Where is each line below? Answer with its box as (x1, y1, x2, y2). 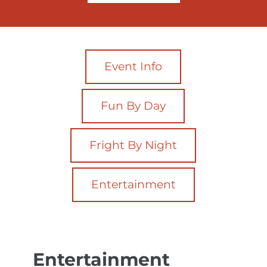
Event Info (104, 60, 163, 74)
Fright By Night (89, 138, 178, 153)
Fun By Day (101, 99, 166, 113)
